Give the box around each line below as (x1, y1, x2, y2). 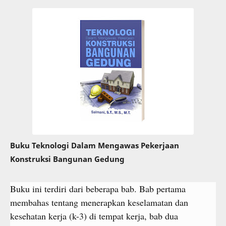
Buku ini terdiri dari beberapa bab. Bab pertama (10, 182, 186, 195)
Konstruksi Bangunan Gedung (10, 154, 125, 164)
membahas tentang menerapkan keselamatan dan (10, 196, 188, 208)
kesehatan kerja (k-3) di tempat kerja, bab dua (10, 209, 178, 222)
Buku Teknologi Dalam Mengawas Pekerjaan (10, 140, 179, 150)
